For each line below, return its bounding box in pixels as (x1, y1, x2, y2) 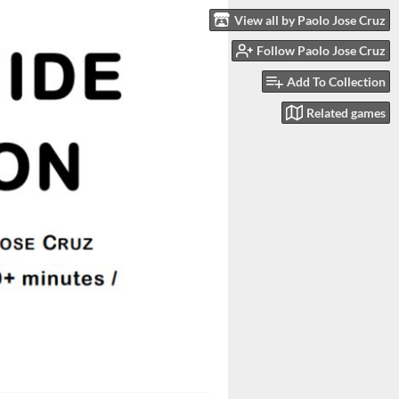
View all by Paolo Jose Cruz (234, 12, 386, 28)
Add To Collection (287, 74, 386, 90)
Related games (306, 104, 386, 120)
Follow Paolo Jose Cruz (256, 43, 386, 59)
